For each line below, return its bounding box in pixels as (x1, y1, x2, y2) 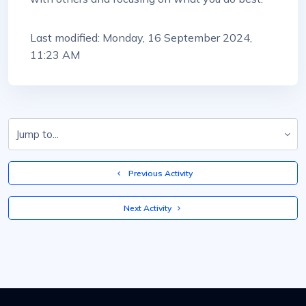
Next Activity (124, 203, 173, 214)
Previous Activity (128, 168, 193, 179)
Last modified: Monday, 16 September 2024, (30, 31, 252, 44)
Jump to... (130, 135, 175, 148)
